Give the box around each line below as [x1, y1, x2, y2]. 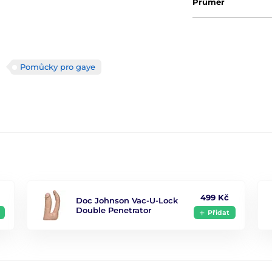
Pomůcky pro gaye [20, 62, 95, 72]
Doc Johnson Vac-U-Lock [76, 195, 178, 206]
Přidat [207, 208, 229, 217]
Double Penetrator [76, 205, 152, 216]
